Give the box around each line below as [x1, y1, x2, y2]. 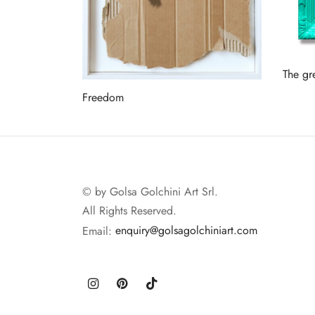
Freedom [82, 89, 124, 106]
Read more [82, 110, 134, 127]
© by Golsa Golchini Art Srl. [82, 184, 218, 200]
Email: [82, 222, 115, 239]
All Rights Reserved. [82, 202, 176, 219]
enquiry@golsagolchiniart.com [115, 222, 257, 239]
